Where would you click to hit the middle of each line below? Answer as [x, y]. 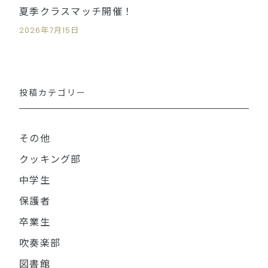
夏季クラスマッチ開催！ [76, 12]
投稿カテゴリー [53, 93]
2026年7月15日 [49, 30]
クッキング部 [50, 159]
